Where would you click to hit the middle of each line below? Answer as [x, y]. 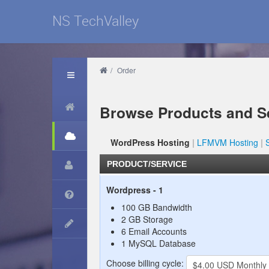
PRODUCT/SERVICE [147, 164]
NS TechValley [95, 21]
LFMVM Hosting [227, 142]
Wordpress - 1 [135, 190]
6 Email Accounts [154, 231]
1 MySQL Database [159, 243]
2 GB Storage [147, 219]
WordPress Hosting [150, 142]
